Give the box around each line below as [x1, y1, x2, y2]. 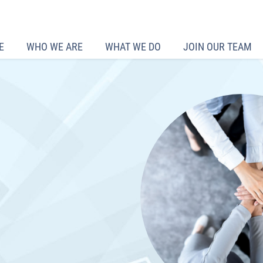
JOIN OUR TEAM [183, 41, 252, 53]
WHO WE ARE [26, 41, 83, 53]
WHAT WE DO [105, 41, 161, 53]
